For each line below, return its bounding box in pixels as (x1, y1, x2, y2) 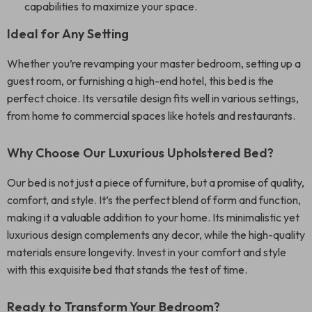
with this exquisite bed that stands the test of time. (7, 263, 247, 276)
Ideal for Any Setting (7, 26, 129, 42)
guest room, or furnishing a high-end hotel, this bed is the (7, 74, 274, 88)
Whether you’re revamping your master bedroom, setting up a (7, 56, 301, 70)
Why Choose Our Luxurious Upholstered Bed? (7, 145, 274, 161)
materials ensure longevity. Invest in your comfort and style (7, 245, 286, 259)
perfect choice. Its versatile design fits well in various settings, (7, 91, 299, 105)
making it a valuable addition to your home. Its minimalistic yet (7, 210, 299, 224)
